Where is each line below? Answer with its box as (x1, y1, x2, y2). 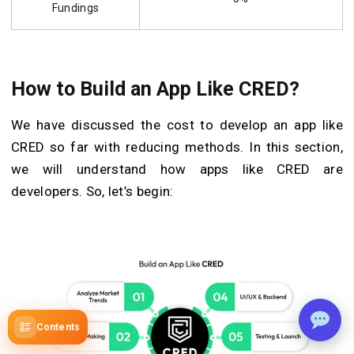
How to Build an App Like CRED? (11, 77, 299, 101)
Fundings (51, 2, 100, 14)
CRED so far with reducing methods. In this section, (11, 139, 343, 156)
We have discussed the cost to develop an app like (11, 117, 343, 134)
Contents (36, 322, 80, 333)
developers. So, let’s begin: (11, 183, 174, 200)
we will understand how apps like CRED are (11, 161, 343, 178)
